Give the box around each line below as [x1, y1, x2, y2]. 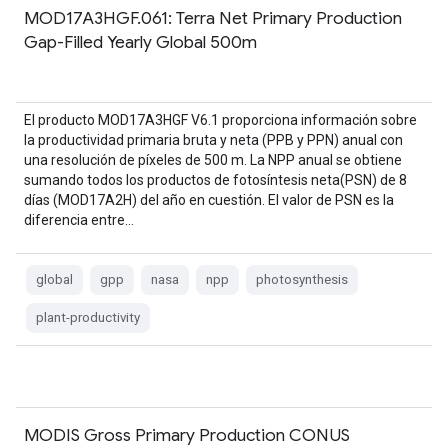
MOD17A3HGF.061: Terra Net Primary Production [24, 7, 402, 29]
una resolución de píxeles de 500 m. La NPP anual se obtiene [24, 152, 402, 168]
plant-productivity [36, 310, 140, 325]
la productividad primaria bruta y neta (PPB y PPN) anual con [24, 132, 403, 148]
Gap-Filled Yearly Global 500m [24, 31, 257, 53]
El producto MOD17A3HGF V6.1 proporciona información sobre [24, 112, 417, 128]
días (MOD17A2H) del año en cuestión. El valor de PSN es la [24, 192, 394, 208]
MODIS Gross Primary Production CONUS [24, 424, 350, 446]
